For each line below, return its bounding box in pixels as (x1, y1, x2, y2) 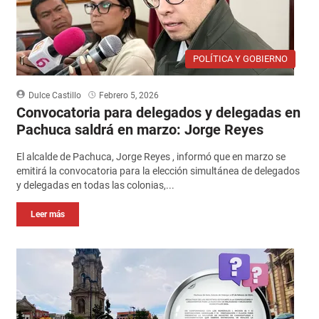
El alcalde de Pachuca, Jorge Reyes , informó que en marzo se (16, 150, 286, 162)
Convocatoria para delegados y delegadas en (16, 103, 300, 121)
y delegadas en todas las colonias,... (16, 179, 174, 191)
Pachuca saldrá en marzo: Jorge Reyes (16, 120, 263, 138)
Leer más (30, 209, 65, 219)
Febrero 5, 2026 (98, 90, 159, 100)
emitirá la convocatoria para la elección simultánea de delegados (16, 164, 300, 177)
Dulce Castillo (28, 90, 81, 100)
